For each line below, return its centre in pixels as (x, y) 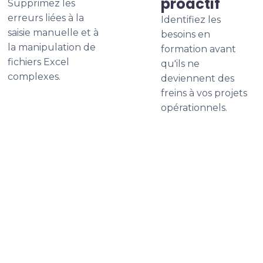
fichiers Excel (38, 62)
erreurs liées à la (46, 18)
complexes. (34, 77)
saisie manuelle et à (53, 33)
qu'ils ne (180, 64)
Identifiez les (191, 20)
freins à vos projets (204, 93)
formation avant (198, 49)
